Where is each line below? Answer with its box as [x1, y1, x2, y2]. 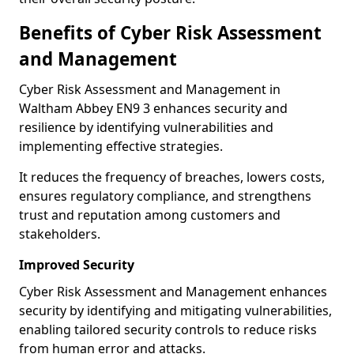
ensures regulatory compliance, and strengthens [19, 187, 311, 205]
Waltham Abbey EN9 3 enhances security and [19, 100, 288, 117]
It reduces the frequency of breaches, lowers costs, [19, 168, 325, 186]
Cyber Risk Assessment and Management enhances [19, 283, 327, 300]
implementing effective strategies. [19, 137, 223, 155]
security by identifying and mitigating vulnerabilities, [19, 302, 332, 319]
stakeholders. [19, 225, 100, 243]
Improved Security [19, 256, 134, 273]
